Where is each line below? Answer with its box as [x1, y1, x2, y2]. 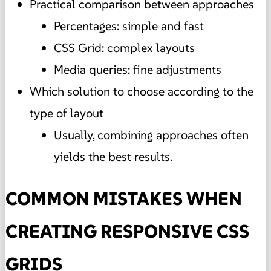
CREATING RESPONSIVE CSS [5, 220, 249, 243]
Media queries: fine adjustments [54, 61, 221, 77]
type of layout [30, 105, 103, 121]
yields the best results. [54, 148, 172, 165]
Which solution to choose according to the [30, 83, 253, 99]
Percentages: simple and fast [54, 18, 204, 34]
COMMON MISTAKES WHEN [5, 187, 242, 210]
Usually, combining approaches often [54, 126, 249, 143]
